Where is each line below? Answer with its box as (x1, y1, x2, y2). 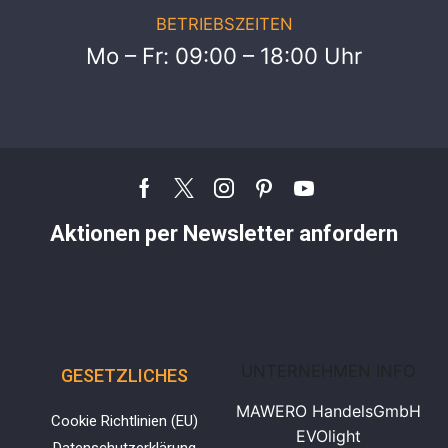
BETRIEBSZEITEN (155, 14, 293, 35)
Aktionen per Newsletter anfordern (50, 219, 398, 246)
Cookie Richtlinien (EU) (51, 411, 198, 430)
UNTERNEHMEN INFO (241, 360, 416, 381)
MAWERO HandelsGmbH (236, 400, 421, 421)
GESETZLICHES (61, 364, 188, 386)
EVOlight (296, 425, 361, 446)
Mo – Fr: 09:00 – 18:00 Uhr (86, 42, 362, 70)
